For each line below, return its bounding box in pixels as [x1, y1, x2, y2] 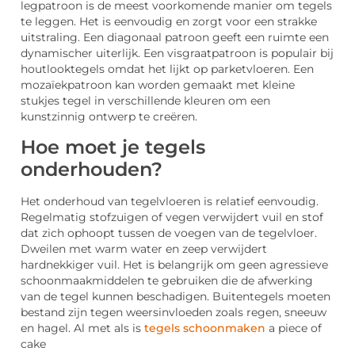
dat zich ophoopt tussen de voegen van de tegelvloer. [21, 226, 317, 239]
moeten [284, 289, 330, 303]
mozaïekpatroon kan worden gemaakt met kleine [21, 78, 295, 92]
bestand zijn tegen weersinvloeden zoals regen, [21, 305, 284, 319]
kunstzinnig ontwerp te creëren [21, 110, 195, 124]
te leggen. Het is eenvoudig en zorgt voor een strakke [21, 15, 317, 29]
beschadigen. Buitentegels [136, 289, 284, 303]
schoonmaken [180, 321, 265, 334]
